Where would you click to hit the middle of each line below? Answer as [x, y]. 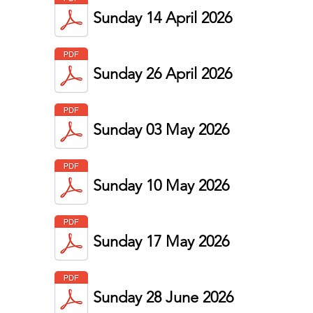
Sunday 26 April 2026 [162, 74]
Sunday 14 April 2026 [162, 18]
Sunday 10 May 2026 [161, 185]
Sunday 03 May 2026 [161, 130]
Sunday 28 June [148, 297]
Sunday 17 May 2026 [161, 241]
